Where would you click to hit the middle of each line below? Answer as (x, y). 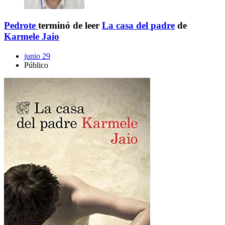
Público (36, 65)
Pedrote (20, 26)
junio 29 (37, 56)
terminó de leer (70, 26)
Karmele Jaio (32, 37)
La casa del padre (138, 26)
